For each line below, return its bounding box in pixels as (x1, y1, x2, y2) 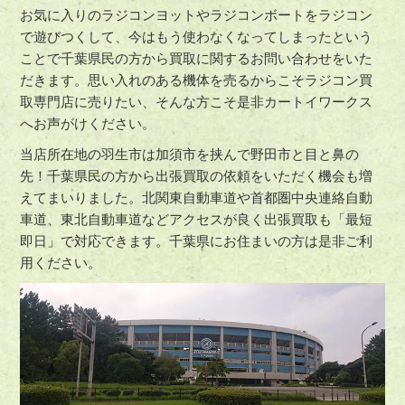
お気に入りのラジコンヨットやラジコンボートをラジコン (20, 7, 373, 24)
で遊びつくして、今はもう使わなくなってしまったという (20, 29, 373, 45)
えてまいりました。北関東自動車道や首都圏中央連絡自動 (20, 190, 373, 206)
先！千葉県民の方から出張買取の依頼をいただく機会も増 (20, 168, 373, 184)
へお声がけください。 (20, 116, 156, 132)
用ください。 (20, 255, 102, 271)
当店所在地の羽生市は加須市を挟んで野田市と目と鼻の (20, 146, 360, 163)
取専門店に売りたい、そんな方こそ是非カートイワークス (20, 94, 373, 110)
